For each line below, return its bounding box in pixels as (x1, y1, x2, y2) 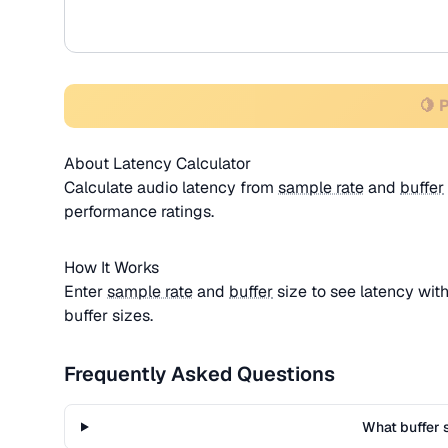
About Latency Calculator (64, 153, 251, 174)
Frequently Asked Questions (64, 361, 335, 387)
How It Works (64, 257, 159, 278)
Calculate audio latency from (64, 177, 278, 198)
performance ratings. (64, 201, 214, 222)
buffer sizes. (64, 305, 153, 326)
